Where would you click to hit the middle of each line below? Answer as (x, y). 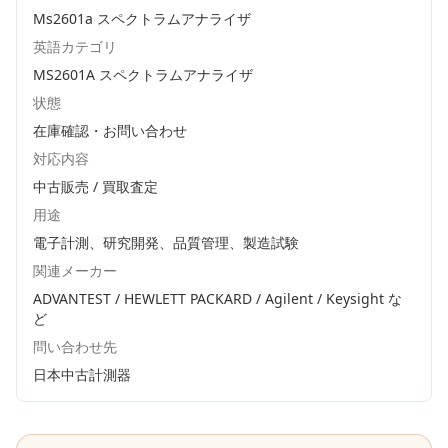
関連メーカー (75, 270)
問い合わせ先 (75, 346)
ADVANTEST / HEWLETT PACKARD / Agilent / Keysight (208, 298)
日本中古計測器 (82, 374)
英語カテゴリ (75, 46)
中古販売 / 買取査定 (95, 186)
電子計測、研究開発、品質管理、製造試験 (166, 242)
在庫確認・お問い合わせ (110, 130)
